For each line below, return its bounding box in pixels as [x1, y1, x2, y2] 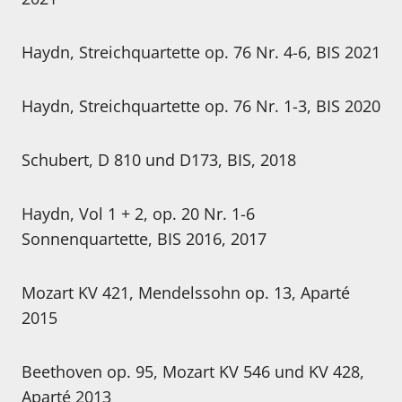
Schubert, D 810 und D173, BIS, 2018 [22, 149, 296, 171]
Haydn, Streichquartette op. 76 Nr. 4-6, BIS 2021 [22, 41, 380, 64]
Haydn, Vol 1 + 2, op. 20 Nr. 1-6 [22, 203, 255, 225]
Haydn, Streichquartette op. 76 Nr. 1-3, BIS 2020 [22, 95, 380, 118]
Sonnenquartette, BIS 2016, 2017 [22, 228, 267, 250]
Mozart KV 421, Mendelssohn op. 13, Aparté [22, 282, 350, 304]
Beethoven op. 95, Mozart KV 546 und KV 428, [22, 361, 364, 383]
